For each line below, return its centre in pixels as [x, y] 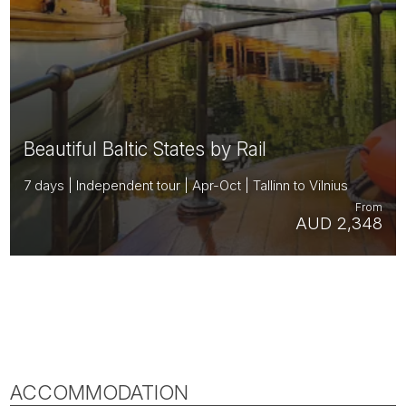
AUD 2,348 [338, 223]
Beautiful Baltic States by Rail [145, 149]
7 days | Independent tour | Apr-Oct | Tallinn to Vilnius [186, 185]
